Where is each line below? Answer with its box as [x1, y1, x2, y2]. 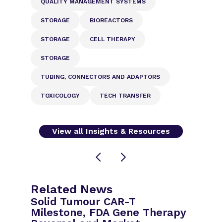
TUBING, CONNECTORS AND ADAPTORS [41, 73, 161, 80]
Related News [31, 182, 113, 196]
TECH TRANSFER [100, 92, 151, 99]
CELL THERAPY [90, 35, 136, 43]
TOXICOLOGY [41, 92, 80, 99]
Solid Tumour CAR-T [31, 195, 136, 208]
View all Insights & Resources [52, 126, 170, 136]
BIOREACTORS [90, 16, 133, 24]
